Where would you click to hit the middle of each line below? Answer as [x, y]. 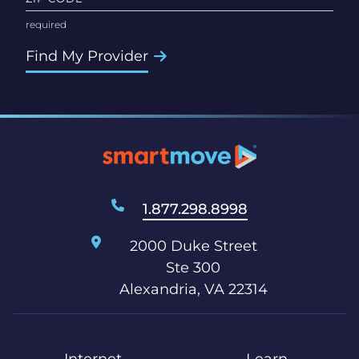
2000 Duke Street [193, 246]
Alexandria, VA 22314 [193, 290]
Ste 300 [194, 268]
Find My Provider [87, 56]
